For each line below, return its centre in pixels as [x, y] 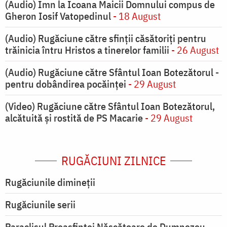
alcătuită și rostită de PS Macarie [74, 118]
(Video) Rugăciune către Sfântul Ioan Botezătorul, [110, 106]
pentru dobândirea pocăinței [66, 84]
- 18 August [136, 16]
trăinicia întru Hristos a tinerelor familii [87, 50]
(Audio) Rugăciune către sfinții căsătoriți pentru [106, 39]
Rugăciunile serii [40, 205]
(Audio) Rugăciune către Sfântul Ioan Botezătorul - [112, 72]
